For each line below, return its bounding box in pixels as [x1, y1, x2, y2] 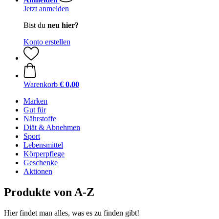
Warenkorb [23, 80, 58, 88]
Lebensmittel [23, 141, 63, 149]
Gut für [23, 106, 46, 114]
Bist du [23, 21, 47, 29]
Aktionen [23, 167, 52, 175]
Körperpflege [23, 150, 65, 158]
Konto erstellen [23, 38, 70, 46]
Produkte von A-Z [4, 185, 94, 198]
